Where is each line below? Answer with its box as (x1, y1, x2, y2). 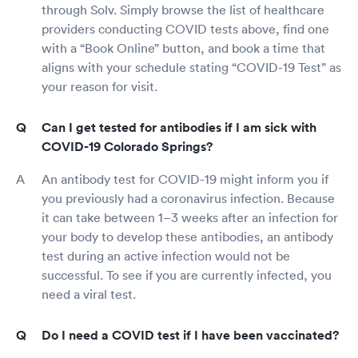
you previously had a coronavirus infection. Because (42, 190, 335, 206)
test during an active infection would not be (42, 248, 290, 264)
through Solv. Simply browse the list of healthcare (42, 2, 324, 18)
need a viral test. (42, 286, 136, 302)
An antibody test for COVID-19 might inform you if (42, 171, 328, 187)
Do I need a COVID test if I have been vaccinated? (42, 327, 339, 344)
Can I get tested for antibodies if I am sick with (42, 119, 316, 136)
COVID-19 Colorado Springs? (42, 138, 213, 155)
